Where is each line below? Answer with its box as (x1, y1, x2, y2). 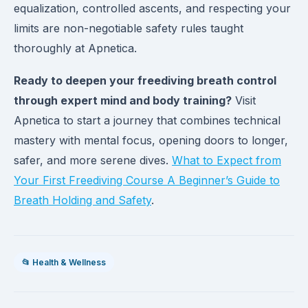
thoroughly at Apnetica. (14, 41, 137, 55)
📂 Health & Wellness (22, 257, 106, 267)
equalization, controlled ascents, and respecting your (14, 1, 291, 15)
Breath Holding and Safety (14, 193, 151, 207)
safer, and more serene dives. (14, 153, 172, 167)
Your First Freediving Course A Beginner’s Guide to (14, 173, 280, 187)
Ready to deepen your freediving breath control (14, 74, 276, 87)
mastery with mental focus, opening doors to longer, (14, 133, 288, 147)
